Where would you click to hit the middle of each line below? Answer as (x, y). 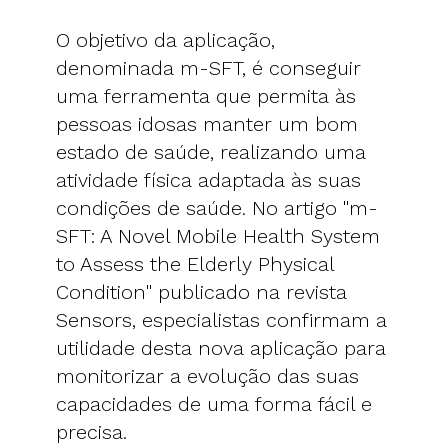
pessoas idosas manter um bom (207, 123)
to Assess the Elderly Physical (195, 263)
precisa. (91, 431)
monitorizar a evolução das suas (207, 375)
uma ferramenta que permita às (206, 95)
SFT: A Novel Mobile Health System (218, 235)
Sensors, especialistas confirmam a (221, 319)
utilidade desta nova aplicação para (221, 347)
